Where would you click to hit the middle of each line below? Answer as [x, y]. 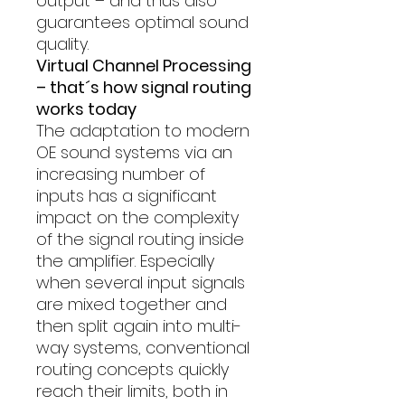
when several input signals [141, 283]
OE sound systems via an [134, 152]
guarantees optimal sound [142, 22]
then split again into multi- [139, 326]
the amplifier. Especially [125, 261]
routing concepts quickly [132, 369]
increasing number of [121, 174]
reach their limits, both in [132, 391]
